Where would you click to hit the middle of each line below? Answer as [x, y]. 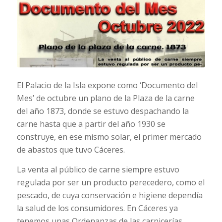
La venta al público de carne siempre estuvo [98, 169]
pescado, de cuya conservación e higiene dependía [110, 195]
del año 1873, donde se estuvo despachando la [103, 111]
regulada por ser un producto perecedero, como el [111, 182]
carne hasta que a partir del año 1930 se [91, 124]
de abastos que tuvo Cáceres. [71, 150]
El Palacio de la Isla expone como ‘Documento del [107, 85]
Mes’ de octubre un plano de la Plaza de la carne [106, 98]
